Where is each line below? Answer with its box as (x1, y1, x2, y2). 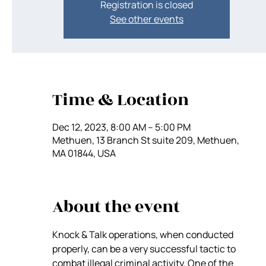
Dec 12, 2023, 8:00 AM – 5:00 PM (52, 121, 191, 134)
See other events (110, 12, 183, 26)
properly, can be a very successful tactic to (52, 242, 237, 255)
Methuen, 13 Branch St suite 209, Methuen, (52, 134, 239, 147)
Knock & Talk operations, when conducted (52, 228, 235, 241)
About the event (52, 194, 180, 220)
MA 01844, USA (52, 147, 116, 160)
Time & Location (52, 87, 189, 113)
